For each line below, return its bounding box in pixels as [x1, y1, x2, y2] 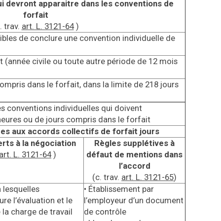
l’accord [118, 161, 150, 171]
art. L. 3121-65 [121, 172, 174, 182]
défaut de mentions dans [86, 149, 183, 159]
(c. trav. [92, 172, 121, 182]
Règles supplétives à [94, 138, 175, 148]
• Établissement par [84, 184, 154, 194]
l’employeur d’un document [84, 195, 184, 205]
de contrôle [84, 207, 126, 217]
